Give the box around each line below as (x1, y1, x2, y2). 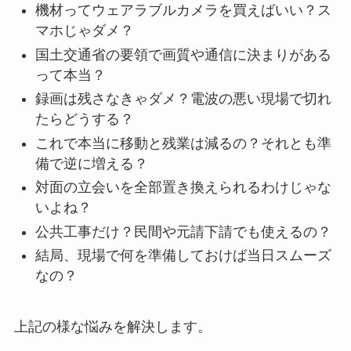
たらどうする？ (34, 111, 134, 128)
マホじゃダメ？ (34, 23, 134, 39)
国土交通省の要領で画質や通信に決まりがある (34, 46, 331, 63)
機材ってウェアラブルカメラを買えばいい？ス (34, 2, 331, 19)
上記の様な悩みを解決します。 (13, 318, 212, 335)
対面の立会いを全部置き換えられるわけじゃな (34, 179, 331, 196)
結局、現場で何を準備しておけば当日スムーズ (34, 248, 331, 264)
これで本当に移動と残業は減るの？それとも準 (34, 135, 331, 151)
